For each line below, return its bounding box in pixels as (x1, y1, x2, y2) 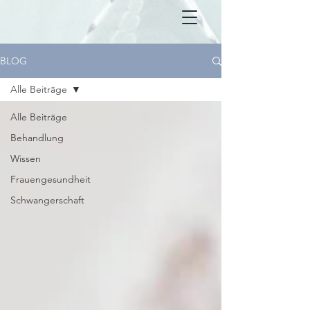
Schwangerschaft (10, 194, 84, 206)
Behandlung (10, 131, 64, 144)
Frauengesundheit (10, 173, 91, 185)
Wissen (10, 152, 41, 165)
